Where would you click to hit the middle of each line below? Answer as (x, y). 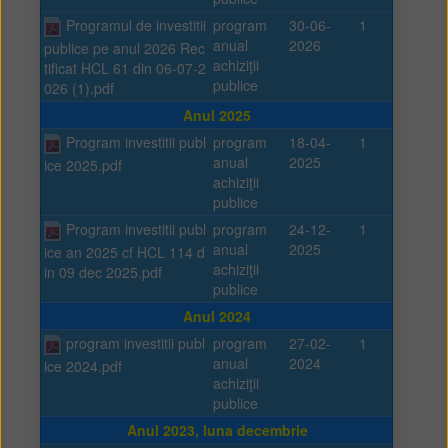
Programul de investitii (134, 25)
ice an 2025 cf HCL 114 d (124, 251)
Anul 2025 (217, 115)
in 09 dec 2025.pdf (103, 271)
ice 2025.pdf (83, 164)
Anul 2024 (217, 316)
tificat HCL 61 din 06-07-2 (125, 67)
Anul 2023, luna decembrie (217, 430)
